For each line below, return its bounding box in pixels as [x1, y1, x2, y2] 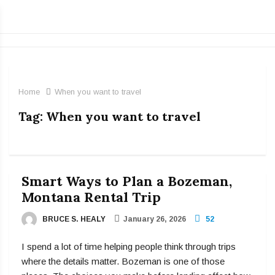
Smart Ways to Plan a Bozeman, [21, 172, 232, 190]
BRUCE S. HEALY [41, 215, 106, 223]
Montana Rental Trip [21, 188, 161, 206]
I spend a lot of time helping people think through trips [21, 241, 236, 252]
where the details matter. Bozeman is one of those [21, 256, 225, 267]
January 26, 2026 [123, 215, 186, 223]
